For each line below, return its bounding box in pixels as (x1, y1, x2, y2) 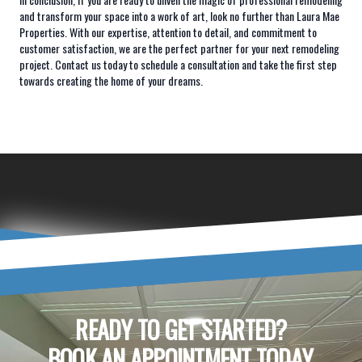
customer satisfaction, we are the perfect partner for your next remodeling (19, 40, 339, 57)
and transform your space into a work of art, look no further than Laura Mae (19, 7, 339, 24)
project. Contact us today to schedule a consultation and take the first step (19, 56, 337, 73)
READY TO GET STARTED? (75, 311, 287, 347)
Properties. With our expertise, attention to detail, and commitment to (19, 23, 317, 40)
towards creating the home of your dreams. (19, 72, 203, 89)
